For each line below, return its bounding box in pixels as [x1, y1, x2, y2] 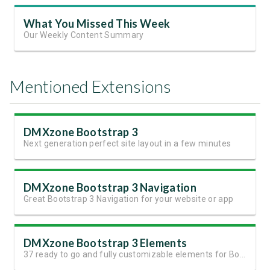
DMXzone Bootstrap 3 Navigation [24, 180, 196, 194]
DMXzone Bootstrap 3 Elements [24, 236, 187, 250]
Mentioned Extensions [10, 75, 171, 96]
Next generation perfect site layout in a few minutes [24, 138, 231, 148]
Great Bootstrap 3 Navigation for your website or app [24, 193, 234, 204]
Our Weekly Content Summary [24, 30, 144, 40]
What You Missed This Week [24, 16, 171, 30]
